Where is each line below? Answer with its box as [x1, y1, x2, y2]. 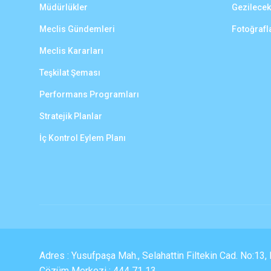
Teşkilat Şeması [39, 68, 100, 77]
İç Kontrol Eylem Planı [39, 133, 126, 143]
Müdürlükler [39, 2, 88, 12]
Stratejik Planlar [39, 111, 102, 121]
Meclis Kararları [39, 46, 103, 56]
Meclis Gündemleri [39, 24, 115, 34]
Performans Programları [39, 90, 139, 99]
